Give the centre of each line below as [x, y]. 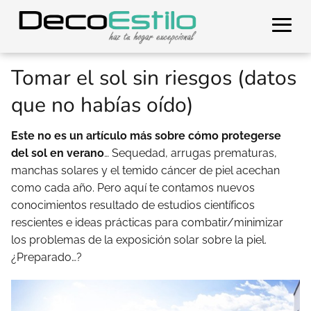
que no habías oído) [102, 105]
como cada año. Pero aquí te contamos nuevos [133, 188]
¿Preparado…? [47, 257]
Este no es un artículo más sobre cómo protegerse [146, 136]
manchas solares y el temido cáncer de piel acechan [145, 170]
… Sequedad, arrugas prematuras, [191, 153]
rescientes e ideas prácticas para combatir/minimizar [147, 222]
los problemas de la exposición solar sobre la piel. [139, 240]
